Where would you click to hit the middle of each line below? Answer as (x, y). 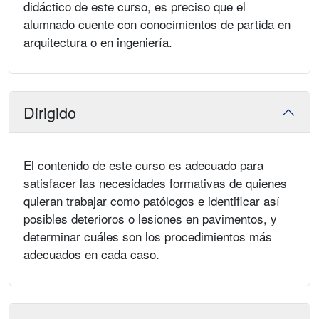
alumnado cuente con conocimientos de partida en (157, 24)
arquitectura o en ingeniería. (98, 42)
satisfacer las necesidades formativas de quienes (155, 183)
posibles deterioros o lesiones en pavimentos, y (150, 218)
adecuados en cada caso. (91, 254)
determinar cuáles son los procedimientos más (148, 236)
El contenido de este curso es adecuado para (143, 165)
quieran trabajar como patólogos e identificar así (152, 200)
